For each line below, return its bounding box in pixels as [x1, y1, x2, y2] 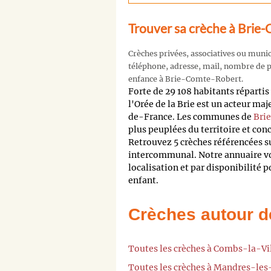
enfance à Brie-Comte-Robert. [128, 74, 243, 84]
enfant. [128, 175, 158, 186]
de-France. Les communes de [128, 111, 253, 123]
